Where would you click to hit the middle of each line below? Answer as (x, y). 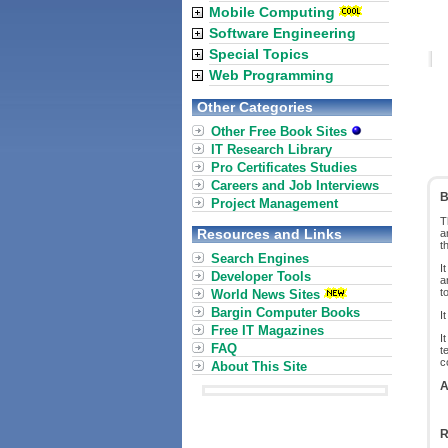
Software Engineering (282, 33)
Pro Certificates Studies (284, 167)
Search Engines (260, 258)
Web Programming (271, 75)
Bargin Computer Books (285, 312)
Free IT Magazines (267, 330)
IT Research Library (271, 149)
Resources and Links (269, 234)
